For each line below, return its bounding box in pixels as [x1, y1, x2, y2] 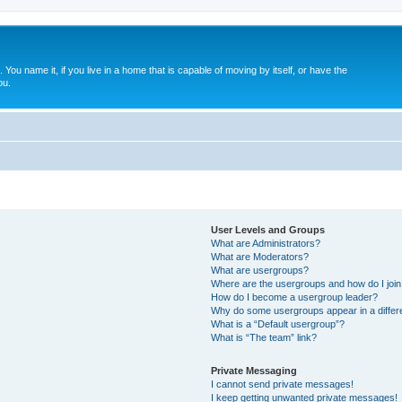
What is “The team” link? [211, 331, 318, 343]
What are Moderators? [211, 250, 310, 262]
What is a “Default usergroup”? [211, 318, 345, 329]
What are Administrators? [211, 237, 321, 249]
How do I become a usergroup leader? [211, 291, 379, 302]
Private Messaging [211, 364, 298, 376]
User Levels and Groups [211, 223, 326, 235]
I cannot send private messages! [211, 378, 354, 389]
